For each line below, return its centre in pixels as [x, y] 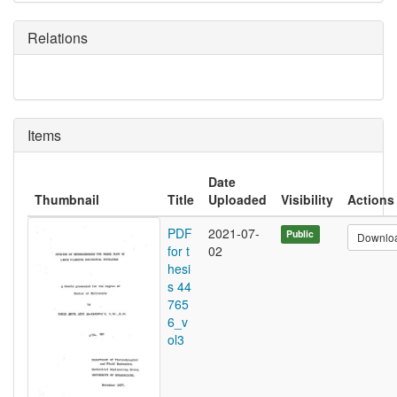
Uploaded [237, 199]
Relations [58, 37]
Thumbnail [67, 199]
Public [300, 234]
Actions [371, 199]
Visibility [307, 199]
